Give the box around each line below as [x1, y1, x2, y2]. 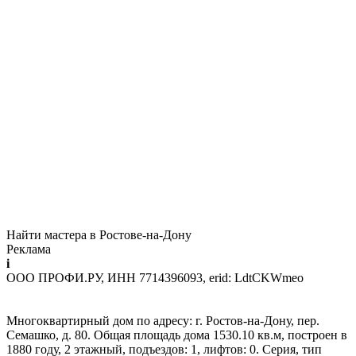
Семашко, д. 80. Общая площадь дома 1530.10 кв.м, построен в [6, 327, 347, 342]
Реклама [6, 242, 51, 256]
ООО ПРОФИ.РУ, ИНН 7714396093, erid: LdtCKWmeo [6, 270, 304, 284]
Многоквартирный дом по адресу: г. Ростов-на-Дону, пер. [6, 313, 319, 327]
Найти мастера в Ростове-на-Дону [6, 227, 192, 242]
